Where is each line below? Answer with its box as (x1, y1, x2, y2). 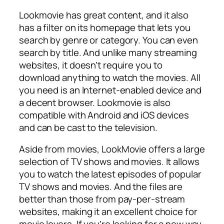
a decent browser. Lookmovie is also (19, 95, 170, 109)
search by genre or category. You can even (19, 33, 198, 46)
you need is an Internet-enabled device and (19, 83, 201, 96)
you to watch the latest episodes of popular (19, 167, 201, 181)
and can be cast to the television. (19, 120, 157, 134)
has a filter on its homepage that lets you (19, 20, 190, 34)
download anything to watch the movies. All (19, 70, 200, 84)
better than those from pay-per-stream (19, 192, 185, 206)
